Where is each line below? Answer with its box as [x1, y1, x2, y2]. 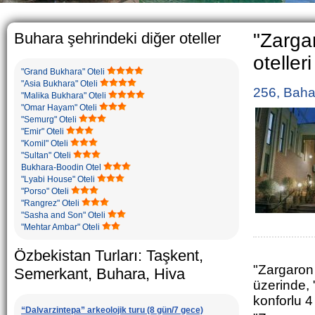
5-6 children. [264, 20, 313, 30]
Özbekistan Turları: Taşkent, [14, 247, 203, 264]
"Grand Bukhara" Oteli [21, 67, 105, 77]
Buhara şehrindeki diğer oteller [14, 30, 221, 47]
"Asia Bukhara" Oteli [21, 79, 98, 89]
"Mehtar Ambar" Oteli [21, 222, 100, 232]
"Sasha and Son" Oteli [21, 210, 105, 220]
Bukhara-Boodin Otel [21, 162, 101, 172]
